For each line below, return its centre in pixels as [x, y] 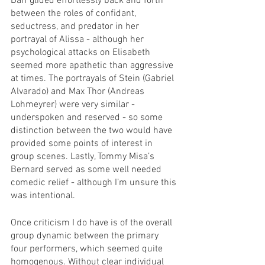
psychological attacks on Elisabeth [82, 52]
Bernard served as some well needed [87, 169]
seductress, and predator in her [76, 26]
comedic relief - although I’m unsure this [95, 182]
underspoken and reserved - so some [88, 117]
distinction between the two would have [93, 130]
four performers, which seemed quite [88, 249]
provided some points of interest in [83, 143]
